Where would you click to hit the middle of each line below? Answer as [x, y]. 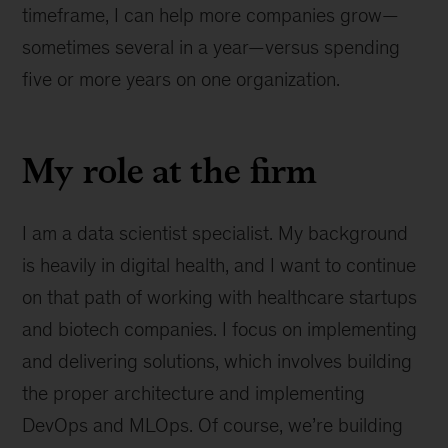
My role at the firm [170, 170]
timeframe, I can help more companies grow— [211, 14]
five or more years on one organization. [181, 78]
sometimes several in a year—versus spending [211, 46]
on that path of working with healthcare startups [220, 296]
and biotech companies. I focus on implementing [220, 328]
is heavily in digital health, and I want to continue [219, 264]
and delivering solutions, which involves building [217, 360]
